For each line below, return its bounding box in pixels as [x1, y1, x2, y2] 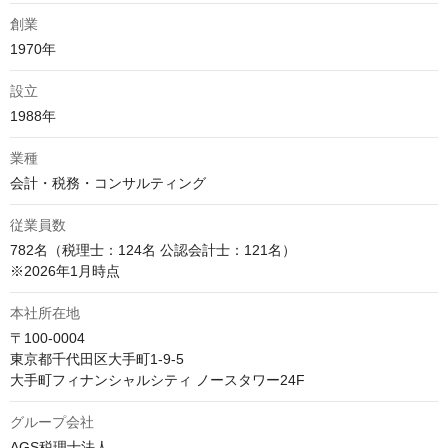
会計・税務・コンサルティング [10, 175, 206, 191]
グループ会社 [10, 414, 94, 430]
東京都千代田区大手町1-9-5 [10, 351, 184, 367]
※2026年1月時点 [10, 263, 120, 279]
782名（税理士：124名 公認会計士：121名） [10, 242, 296, 258]
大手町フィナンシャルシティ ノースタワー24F [10, 372, 305, 388]
